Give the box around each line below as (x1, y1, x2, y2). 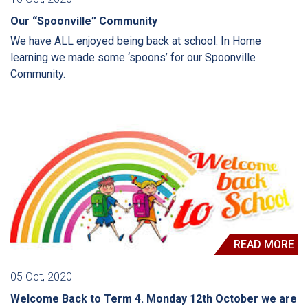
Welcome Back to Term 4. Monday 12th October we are (10, 292, 297, 306)
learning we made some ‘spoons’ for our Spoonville (10, 50, 256, 64)
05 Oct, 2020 (10, 270, 72, 284)
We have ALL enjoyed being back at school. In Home (10, 34, 261, 47)
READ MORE (234, 238, 294, 252)
